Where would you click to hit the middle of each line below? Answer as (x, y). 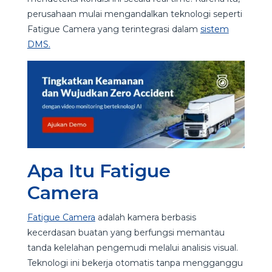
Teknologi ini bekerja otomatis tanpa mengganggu (135, 263)
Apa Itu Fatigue (99, 171)
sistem (214, 29)
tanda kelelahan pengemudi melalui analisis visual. (132, 248)
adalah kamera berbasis (145, 218)
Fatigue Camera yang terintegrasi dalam (114, 29)
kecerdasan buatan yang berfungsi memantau (126, 233)
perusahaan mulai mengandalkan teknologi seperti (134, 14)
